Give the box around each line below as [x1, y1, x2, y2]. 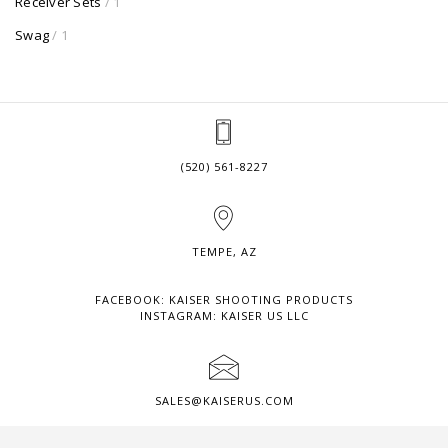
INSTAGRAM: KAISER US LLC [139, 308, 309, 324]
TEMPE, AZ [191, 244, 257, 260]
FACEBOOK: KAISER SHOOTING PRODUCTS [95, 292, 353, 308]
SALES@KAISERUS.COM [154, 393, 294, 409]
